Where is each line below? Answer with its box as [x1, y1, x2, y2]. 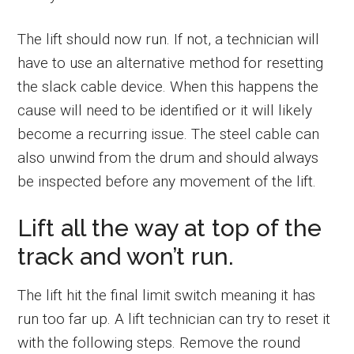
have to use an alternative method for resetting [17, 53, 324, 72]
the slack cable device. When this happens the [17, 77, 319, 96]
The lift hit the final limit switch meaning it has [17, 285, 316, 304]
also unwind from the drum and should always [17, 148, 319, 167]
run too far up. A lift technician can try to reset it [17, 309, 331, 328]
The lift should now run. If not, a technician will [17, 29, 320, 48]
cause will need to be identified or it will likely [17, 100, 313, 119]
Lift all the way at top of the [17, 213, 322, 242]
